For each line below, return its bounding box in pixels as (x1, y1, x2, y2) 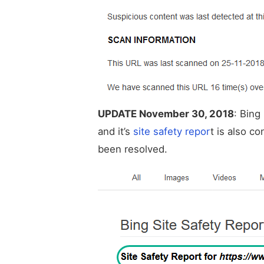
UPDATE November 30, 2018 (98, 108, 234, 120)
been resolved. (98, 143, 167, 156)
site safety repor (133, 126, 210, 138)
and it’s (98, 126, 133, 138)
